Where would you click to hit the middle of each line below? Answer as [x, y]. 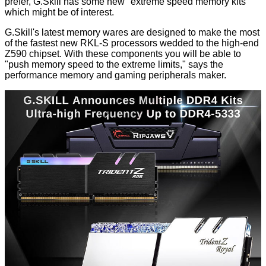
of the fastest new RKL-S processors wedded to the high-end [132, 43]
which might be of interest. [59, 12]
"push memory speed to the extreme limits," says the [114, 65]
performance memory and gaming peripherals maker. [115, 75]
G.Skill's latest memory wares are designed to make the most [132, 33]
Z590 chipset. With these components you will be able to [123, 54]
